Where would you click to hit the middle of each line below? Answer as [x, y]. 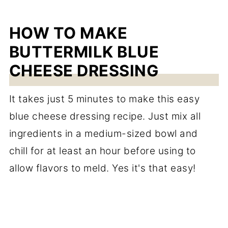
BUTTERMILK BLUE [84, 52]
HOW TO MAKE [68, 33]
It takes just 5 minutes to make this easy [104, 99]
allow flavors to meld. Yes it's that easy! [102, 168]
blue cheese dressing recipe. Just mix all [105, 116]
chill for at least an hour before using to [102, 151]
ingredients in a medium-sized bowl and [103, 134]
